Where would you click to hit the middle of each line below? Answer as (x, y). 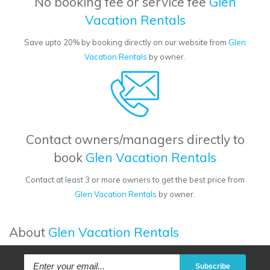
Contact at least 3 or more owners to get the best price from (135, 180)
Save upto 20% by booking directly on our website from (126, 42)
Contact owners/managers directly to (135, 140)
